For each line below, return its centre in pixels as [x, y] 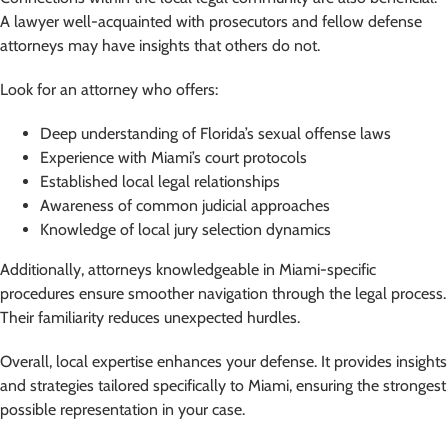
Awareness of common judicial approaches [184, 205]
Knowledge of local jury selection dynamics [185, 229]
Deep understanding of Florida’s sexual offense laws [215, 133]
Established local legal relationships [159, 181]
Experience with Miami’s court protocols [173, 157]
